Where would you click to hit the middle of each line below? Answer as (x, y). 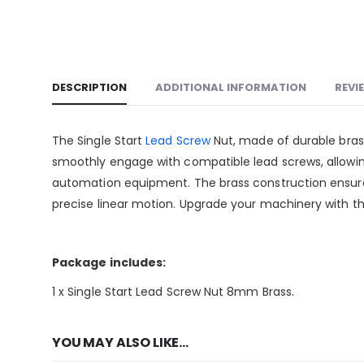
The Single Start (99, 140)
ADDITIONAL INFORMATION (231, 87)
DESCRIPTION (89, 87)
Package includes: (109, 262)
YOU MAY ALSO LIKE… (121, 342)
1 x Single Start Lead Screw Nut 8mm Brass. (173, 291)
